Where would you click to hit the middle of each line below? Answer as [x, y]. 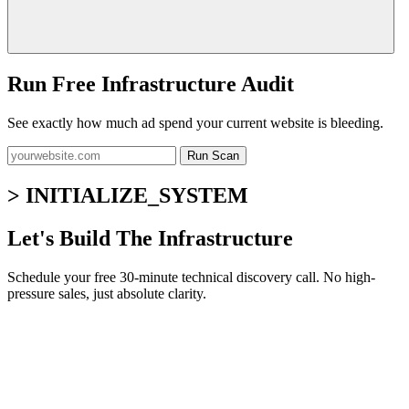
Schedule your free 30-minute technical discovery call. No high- [191, 277]
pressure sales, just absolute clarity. [107, 293]
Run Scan [213, 156]
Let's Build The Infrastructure [150, 238]
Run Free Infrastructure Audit [151, 84]
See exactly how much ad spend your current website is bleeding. [195, 123]
